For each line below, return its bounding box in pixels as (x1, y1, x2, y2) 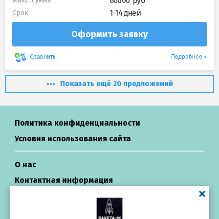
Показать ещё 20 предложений (60, 79, 173, 88)
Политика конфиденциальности (15, 118, 140, 128)
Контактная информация (15, 175, 113, 185)
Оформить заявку (71, 29, 148, 40)
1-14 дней (109, 8, 141, 18)
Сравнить (28, 53, 57, 61)
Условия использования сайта (15, 133, 131, 143)
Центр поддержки (15, 191, 85, 200)
